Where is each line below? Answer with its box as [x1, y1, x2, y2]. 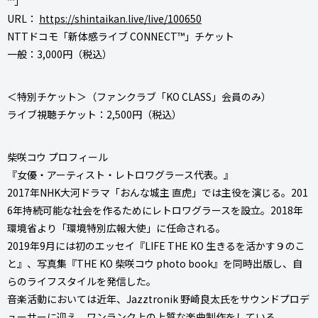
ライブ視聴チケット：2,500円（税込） [7, 106, 182, 121]
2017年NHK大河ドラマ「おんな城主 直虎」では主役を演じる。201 [7, 185, 308, 199]
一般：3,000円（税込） [7, 46, 112, 61]
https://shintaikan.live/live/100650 [39, 11, 202, 26]
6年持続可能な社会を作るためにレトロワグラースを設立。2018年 [7, 202, 303, 217]
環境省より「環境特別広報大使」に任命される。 [7, 220, 226, 235]
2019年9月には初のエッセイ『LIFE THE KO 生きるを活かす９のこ [7, 238, 305, 253]
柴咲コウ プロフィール [7, 149, 108, 164]
